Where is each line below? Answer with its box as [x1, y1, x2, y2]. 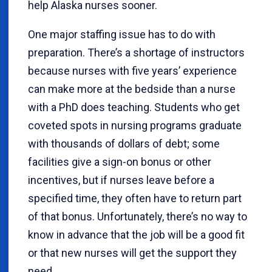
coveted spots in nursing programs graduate [28, 119, 242, 132]
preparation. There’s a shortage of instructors [28, 46, 245, 59]
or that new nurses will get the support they [28, 246, 237, 259]
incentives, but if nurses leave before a [28, 174, 214, 186]
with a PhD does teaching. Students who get [28, 101, 240, 114]
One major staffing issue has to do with [28, 28, 216, 41]
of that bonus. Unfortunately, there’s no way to [28, 210, 247, 223]
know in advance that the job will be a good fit [28, 228, 245, 241]
